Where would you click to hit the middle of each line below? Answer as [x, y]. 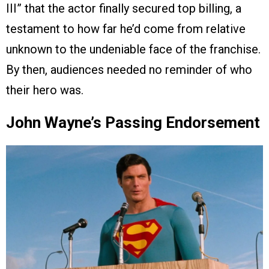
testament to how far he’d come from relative [126, 29]
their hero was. [45, 90]
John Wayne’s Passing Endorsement [133, 122]
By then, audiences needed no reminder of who [129, 69]
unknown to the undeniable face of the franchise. [133, 49]
